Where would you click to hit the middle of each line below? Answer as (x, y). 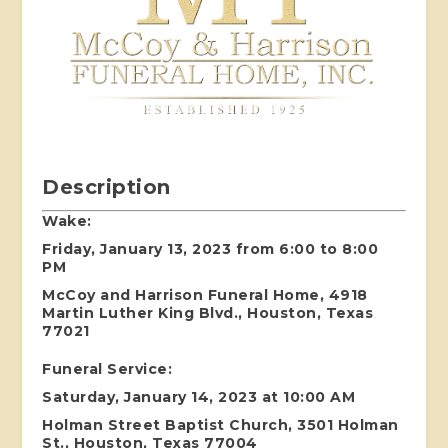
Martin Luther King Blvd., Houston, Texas (208, 312)
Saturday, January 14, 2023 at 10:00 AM (199, 396)
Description (106, 186)
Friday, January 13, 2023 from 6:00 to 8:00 (210, 248)
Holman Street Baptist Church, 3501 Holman (220, 424)
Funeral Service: (107, 368)
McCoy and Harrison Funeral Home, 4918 (205, 294)
